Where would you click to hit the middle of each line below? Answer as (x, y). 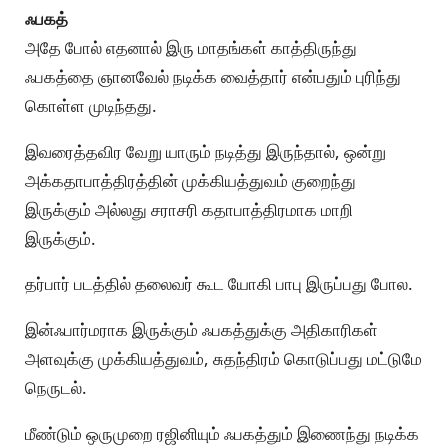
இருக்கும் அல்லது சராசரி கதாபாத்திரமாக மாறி (189, 209)
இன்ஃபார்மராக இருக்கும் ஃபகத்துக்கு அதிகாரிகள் (201, 330)
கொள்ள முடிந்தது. (91, 105)
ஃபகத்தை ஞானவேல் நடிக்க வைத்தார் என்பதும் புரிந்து (213, 76)
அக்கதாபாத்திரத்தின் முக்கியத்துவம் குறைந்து (190, 180)
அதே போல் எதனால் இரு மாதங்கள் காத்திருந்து (191, 47)
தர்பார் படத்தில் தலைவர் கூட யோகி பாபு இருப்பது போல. (219, 284)
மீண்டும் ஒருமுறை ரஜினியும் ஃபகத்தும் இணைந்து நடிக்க (222, 434)
